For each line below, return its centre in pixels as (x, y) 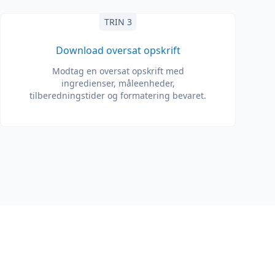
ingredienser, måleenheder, (118, 83)
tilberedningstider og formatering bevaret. (118, 95)
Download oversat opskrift (118, 50)
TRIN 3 (118, 22)
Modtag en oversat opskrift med (118, 71)
